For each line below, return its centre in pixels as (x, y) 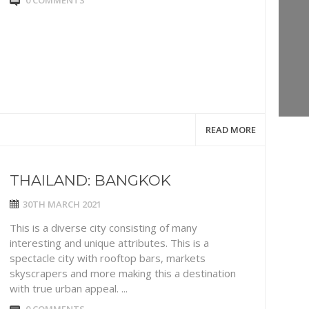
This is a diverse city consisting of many (103, 228)
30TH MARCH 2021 (62, 204)
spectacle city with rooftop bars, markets (108, 258)
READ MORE (231, 130)
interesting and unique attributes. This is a (109, 243)
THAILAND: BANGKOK (90, 180)
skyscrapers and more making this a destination (123, 273)
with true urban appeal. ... (69, 288)
